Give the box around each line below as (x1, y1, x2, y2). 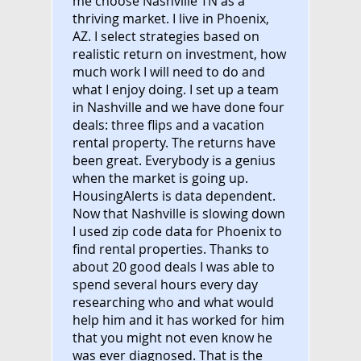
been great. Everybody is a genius (73, 151, 276, 169)
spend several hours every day (73, 275, 258, 293)
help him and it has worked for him (73, 310, 284, 329)
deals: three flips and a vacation (73, 115, 264, 134)
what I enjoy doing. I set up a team (73, 80, 279, 98)
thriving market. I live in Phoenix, (73, 9, 269, 27)
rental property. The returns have (73, 133, 276, 151)
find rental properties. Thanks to (73, 239, 269, 258)
